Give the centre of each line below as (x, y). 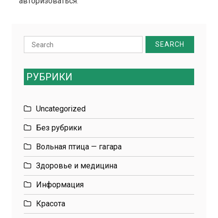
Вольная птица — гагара (79, 147)
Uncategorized (61, 109)
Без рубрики (59, 128)
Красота (51, 204)
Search (35, 42)
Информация (60, 185)
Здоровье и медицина (77, 166)
